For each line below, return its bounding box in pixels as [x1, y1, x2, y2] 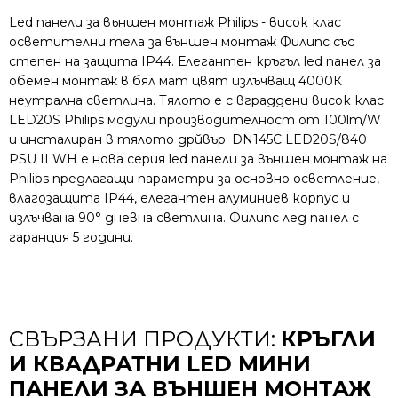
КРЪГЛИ [281, 325, 376, 352]
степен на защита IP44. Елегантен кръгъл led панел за [9, 52, 381, 69]
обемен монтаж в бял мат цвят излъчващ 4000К [9, 72, 342, 89]
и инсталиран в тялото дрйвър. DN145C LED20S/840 [9, 131, 367, 147]
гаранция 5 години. [9, 228, 133, 245]
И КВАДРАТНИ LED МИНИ [9, 350, 311, 377]
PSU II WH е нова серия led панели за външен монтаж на [9, 150, 387, 167]
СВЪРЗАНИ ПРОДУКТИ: [9, 325, 281, 352]
